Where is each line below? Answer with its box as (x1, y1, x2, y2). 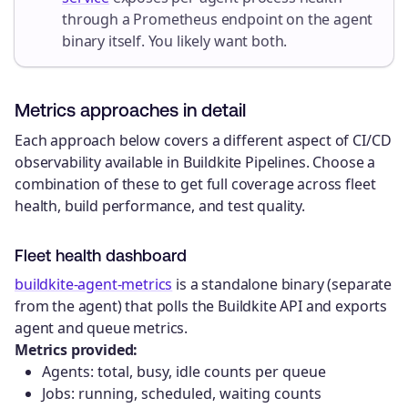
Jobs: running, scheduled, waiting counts (42, 382, 321, 403)
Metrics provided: (15, 339, 138, 360)
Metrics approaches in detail (15, 98, 246, 120)
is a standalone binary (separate (172, 273, 393, 294)
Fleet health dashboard (15, 246, 187, 266)
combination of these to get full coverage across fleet (15, 173, 376, 194)
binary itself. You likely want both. (62, 30, 288, 51)
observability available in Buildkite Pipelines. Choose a (15, 151, 376, 172)
